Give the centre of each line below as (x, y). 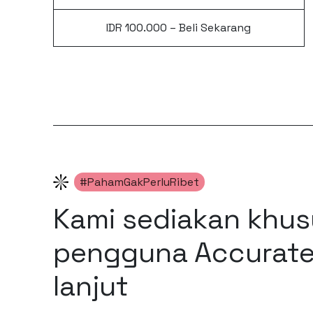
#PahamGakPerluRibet (140, 182)
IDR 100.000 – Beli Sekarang (179, 28)
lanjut (90, 286)
